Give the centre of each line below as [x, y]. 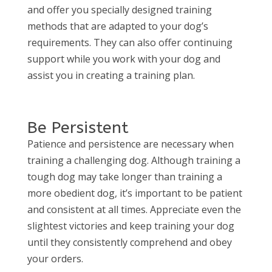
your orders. [55, 258]
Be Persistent [78, 127]
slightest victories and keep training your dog [131, 226]
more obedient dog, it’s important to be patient [134, 193]
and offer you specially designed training [119, 9]
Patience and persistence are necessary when [130, 144]
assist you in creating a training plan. [111, 75]
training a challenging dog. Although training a [134, 160]
